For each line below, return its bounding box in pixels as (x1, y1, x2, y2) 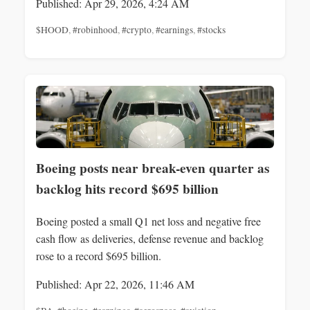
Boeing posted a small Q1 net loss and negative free (36, 214, 261, 229)
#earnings (156, 24, 193, 37)
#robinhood (73, 24, 118, 37)
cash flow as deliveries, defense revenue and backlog (36, 231, 264, 246)
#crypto (122, 24, 152, 37)
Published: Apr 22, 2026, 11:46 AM (36, 277, 194, 292)
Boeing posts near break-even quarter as (36, 158, 269, 178)
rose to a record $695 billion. (36, 248, 161, 264)
